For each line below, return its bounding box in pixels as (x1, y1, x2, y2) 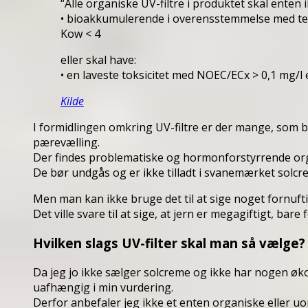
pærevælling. (33, 135, 100, 151)
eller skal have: (60, 52, 136, 68)
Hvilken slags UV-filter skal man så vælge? (33, 234, 305, 252)
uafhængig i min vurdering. (33, 279, 173, 295)
